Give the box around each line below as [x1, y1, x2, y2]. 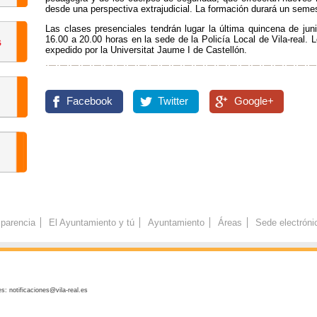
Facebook [67, 95, 113, 107]
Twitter [158, 95, 189, 107]
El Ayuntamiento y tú [48, 217, 134, 229]
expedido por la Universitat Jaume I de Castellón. [45, 44, 247, 55]
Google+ [234, 95, 274, 107]
